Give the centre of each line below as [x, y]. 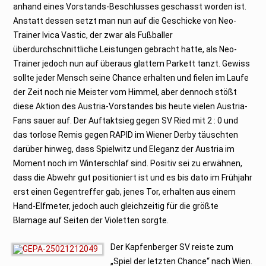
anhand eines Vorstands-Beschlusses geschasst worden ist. [130, 6]
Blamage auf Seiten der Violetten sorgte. [91, 220]
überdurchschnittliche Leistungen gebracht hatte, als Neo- [125, 49]
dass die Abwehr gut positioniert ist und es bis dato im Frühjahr [133, 177]
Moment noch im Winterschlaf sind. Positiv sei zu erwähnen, [128, 163]
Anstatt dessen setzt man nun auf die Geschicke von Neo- [125, 20]
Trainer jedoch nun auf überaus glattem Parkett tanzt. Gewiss [132, 63]
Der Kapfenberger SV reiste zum [172, 247]
